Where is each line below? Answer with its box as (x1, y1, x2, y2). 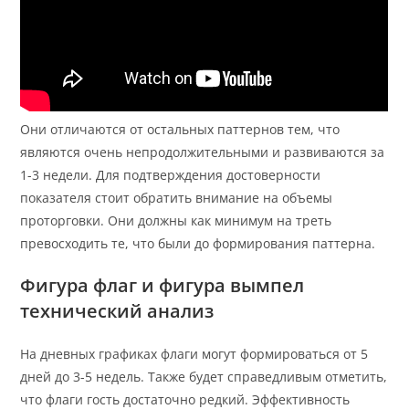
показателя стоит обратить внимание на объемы (20, 189, 333, 207)
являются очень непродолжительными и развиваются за (20, 143, 385, 162)
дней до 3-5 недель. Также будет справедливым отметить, (20, 368, 388, 386)
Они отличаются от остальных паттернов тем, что (20, 121, 341, 139)
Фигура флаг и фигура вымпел (20, 273, 305, 299)
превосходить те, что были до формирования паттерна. (20, 235, 376, 253)
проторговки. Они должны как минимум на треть (20, 212, 332, 230)
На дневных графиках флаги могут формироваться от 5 (20, 345, 369, 363)
